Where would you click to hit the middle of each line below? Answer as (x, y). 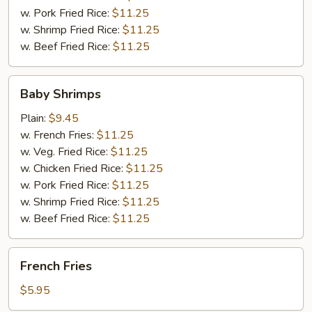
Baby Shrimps (61, 94)
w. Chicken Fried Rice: (73, 169)
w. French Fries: (58, 135)
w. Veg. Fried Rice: (65, 152)
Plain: (34, 118)
